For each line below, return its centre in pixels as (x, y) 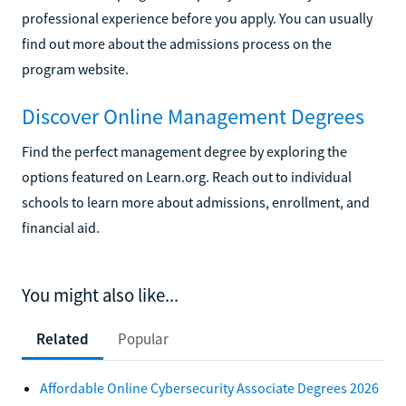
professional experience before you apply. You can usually (197, 18)
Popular (143, 338)
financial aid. (61, 227)
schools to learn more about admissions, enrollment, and (196, 202)
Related (63, 338)
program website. (75, 68)
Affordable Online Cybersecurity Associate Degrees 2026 (209, 387)
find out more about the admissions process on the (177, 43)
